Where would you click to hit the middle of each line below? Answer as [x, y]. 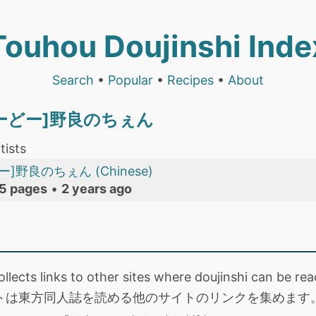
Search [73, 80]
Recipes [190, 80]
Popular [130, 80]
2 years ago [97, 189]
